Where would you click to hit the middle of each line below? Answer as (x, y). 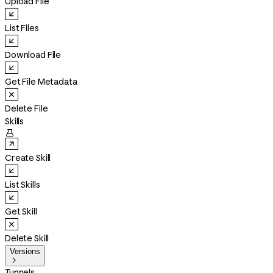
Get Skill (21, 211)
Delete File (27, 108)
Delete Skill (27, 238)
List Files (22, 28)
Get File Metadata (41, 82)
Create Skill (28, 158)
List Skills (23, 185)
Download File (33, 55)
